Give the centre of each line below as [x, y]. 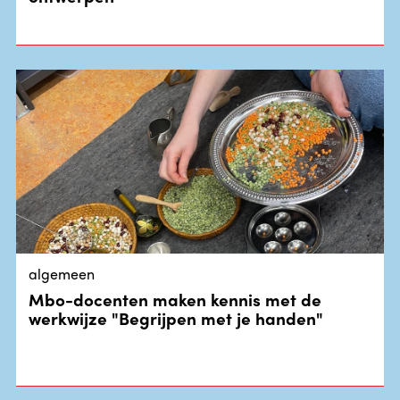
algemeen [62, 273]
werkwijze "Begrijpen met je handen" [176, 317]
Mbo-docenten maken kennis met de [175, 299]
